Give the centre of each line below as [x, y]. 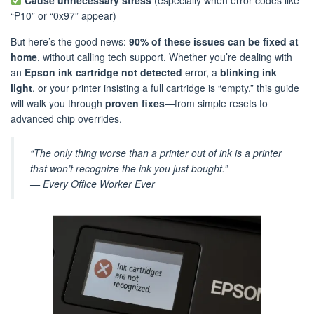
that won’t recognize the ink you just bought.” [129, 168]
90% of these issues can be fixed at [214, 41]
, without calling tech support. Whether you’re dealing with [165, 57]
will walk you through [58, 103]
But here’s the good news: [70, 41]
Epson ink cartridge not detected [103, 72]
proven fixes [135, 103]
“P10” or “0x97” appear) [63, 15]
